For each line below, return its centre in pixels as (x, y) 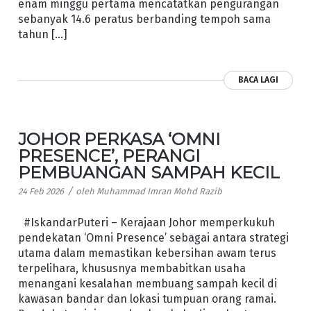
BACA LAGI (259, 79)
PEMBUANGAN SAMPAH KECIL (149, 172)
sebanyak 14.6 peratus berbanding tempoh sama (144, 19)
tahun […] (42, 34)
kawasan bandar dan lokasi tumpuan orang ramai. (150, 299)
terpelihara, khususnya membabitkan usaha (132, 269)
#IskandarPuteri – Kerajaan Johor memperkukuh (146, 223)
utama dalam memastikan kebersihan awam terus (147, 253)
